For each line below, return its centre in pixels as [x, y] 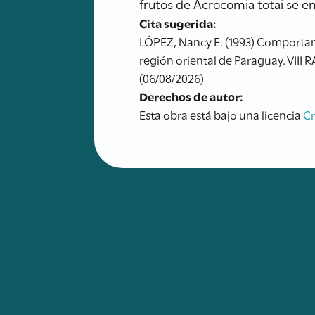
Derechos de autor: [192, 96]
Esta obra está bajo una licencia [221, 114]
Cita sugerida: [178, 22]
